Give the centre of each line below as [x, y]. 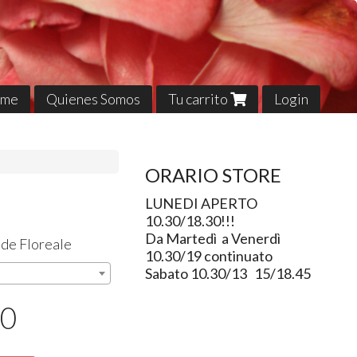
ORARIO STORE [213, 175]
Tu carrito [199, 98]
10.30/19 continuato [210, 256]
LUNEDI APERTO [201, 204]
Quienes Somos [93, 98]
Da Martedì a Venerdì [212, 239]
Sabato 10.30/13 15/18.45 [228, 274]
